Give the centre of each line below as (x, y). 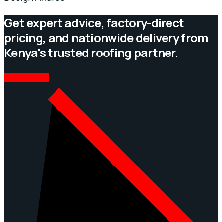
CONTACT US (27, 77)
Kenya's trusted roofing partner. (91, 53)
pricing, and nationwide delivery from (106, 38)
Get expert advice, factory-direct (94, 23)
